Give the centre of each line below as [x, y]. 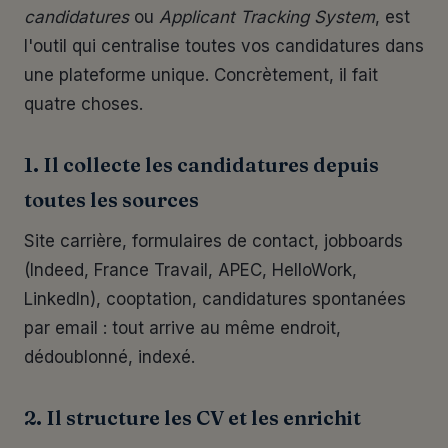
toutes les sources [111, 199]
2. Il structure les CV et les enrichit [192, 417]
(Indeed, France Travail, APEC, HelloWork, [190, 270]
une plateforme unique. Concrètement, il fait [201, 75]
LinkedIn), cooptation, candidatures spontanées [215, 299]
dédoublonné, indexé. [109, 357]
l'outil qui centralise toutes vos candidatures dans [224, 46]
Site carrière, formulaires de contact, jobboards [213, 241]
